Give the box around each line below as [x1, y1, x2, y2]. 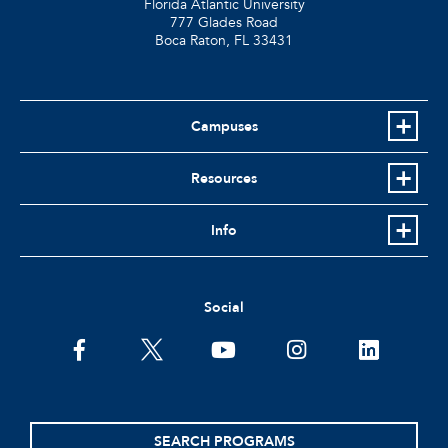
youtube [210, 337, 291, 368]
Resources [191, 168, 257, 188]
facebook [66, 337, 158, 368]
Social [204, 297, 244, 317]
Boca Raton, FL [155, 30, 249, 50]
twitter [138, 337, 200, 368]
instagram [282, 337, 377, 368]
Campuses [190, 116, 258, 136]
